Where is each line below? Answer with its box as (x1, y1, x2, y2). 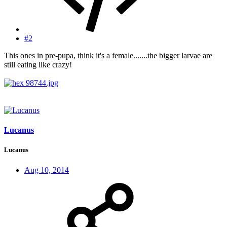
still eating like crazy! (4, 60, 72, 69)
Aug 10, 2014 (24, 165, 69, 174)
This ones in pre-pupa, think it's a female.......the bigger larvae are (4, 51, 212, 60)
